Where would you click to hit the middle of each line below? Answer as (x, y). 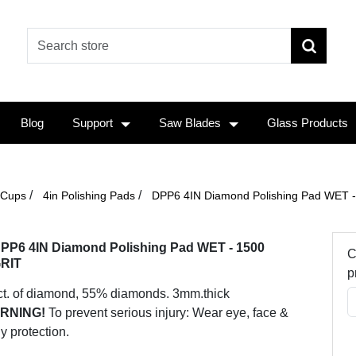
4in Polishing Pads (89, 195)
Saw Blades (190, 123)
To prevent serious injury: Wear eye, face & (166, 313)
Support (93, 123)
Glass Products (308, 123)
